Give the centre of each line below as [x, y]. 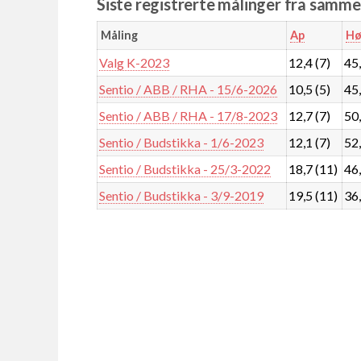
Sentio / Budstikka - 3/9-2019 [182, 195]
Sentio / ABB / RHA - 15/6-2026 [189, 89]
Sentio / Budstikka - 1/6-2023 [182, 142]
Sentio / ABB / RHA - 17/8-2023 [189, 115]
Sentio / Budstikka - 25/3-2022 [185, 168]
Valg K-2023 [135, 62]
